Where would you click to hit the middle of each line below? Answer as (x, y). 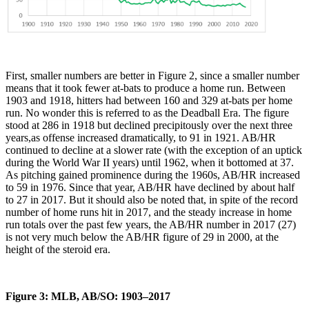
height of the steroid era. (58, 249)
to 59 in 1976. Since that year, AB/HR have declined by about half (150, 187)
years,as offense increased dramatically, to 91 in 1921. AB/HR (141, 137)
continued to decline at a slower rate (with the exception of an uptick (154, 150)
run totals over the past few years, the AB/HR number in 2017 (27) (151, 224)
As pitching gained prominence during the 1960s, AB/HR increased (153, 175)
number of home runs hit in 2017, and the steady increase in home (149, 212)
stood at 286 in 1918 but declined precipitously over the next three (149, 125)
